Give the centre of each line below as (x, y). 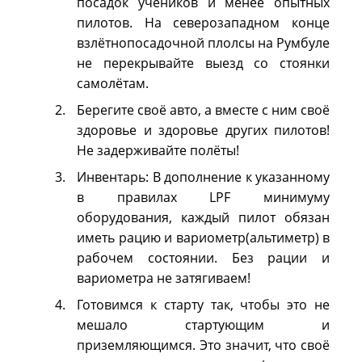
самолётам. (113, 83)
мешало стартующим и (203, 325)
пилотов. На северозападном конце (203, 23)
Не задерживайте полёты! (158, 150)
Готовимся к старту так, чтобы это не (203, 305)
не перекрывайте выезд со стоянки (203, 63)
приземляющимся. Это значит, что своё (203, 345)
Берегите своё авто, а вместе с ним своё (203, 110)
